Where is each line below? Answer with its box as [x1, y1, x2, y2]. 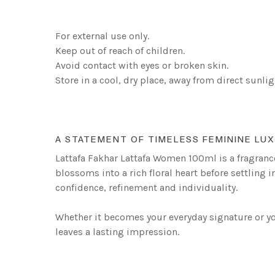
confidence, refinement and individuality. [55, 182, 238, 194]
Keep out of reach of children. [55, 45, 185, 57]
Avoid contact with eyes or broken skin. [55, 60, 228, 72]
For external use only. [55, 30, 149, 42]
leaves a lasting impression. [55, 226, 179, 238]
